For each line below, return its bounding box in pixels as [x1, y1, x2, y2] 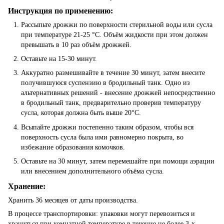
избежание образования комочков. [21, 143, 125, 151]
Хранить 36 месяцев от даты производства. [8, 196, 138, 204]
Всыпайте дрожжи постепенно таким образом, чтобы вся [21, 123, 193, 131]
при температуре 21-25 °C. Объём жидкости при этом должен [21, 30, 208, 38]
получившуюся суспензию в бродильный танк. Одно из [21, 79, 190, 87]
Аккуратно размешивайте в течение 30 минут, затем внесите [21, 69, 205, 77]
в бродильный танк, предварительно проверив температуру [21, 99, 201, 107]
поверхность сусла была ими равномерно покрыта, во [21, 133, 183, 141]
